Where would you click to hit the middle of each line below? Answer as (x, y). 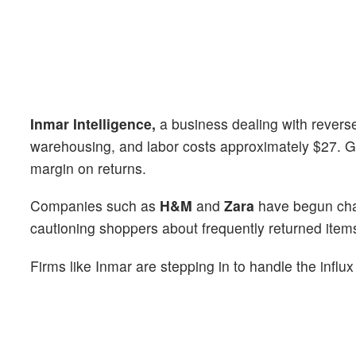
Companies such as (95, 206)
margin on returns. (88, 168)
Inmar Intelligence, (93, 124)
